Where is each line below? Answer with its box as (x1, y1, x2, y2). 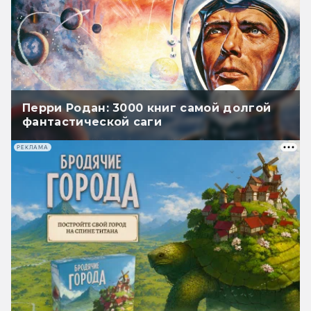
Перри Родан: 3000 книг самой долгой (22, 101, 271, 115)
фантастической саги (22, 115, 162, 129)
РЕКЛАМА (17, 144, 49, 151)
